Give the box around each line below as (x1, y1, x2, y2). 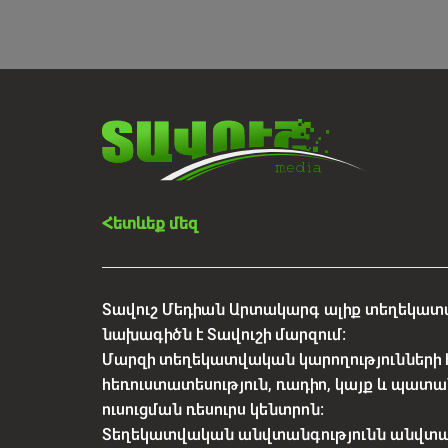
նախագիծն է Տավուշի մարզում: (102, 326, 346, 342)
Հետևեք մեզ (102, 215, 198, 231)
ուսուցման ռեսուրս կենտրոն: (102, 401, 324, 417)
